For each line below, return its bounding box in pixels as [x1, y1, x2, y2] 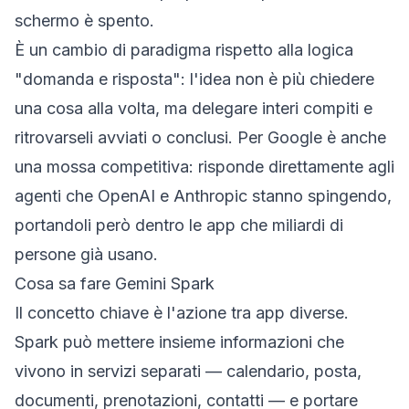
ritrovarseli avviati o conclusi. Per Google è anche [15, 128, 386, 147]
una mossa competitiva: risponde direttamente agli [15, 157, 394, 176]
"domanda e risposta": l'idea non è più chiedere [15, 69, 374, 89]
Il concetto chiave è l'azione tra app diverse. [15, 303, 349, 322]
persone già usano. [15, 245, 158, 264]
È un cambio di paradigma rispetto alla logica [15, 40, 353, 59]
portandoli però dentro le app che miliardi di [15, 215, 343, 235]
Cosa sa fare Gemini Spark [15, 274, 215, 293]
